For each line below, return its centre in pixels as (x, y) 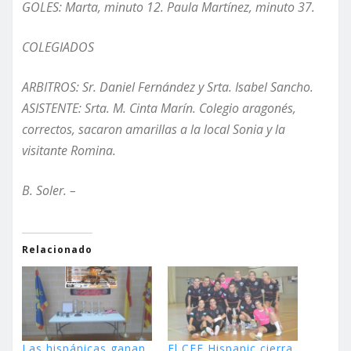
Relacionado (57, 250)
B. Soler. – (49, 191)
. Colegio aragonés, (244, 109)
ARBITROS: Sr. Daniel (80, 87)
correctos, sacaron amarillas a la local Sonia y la (154, 130)
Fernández (166, 87)
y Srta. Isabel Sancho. (254, 87)
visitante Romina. (69, 151)
